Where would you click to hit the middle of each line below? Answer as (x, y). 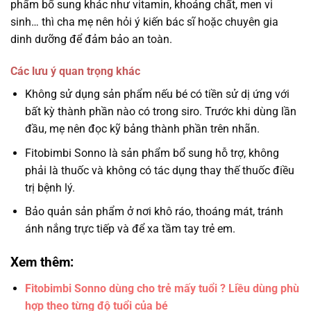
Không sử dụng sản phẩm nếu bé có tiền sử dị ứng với (157, 94)
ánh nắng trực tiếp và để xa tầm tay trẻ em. (130, 229)
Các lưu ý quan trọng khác (75, 72)
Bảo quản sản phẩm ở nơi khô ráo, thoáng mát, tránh (154, 212)
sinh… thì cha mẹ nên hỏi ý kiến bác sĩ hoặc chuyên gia (144, 22)
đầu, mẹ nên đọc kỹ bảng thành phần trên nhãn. (142, 129)
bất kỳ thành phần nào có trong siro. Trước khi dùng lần (160, 112)
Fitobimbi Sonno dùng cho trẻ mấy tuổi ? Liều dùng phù (162, 289)
